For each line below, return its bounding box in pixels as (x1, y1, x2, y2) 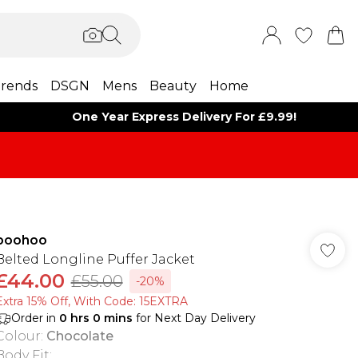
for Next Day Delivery (132, 311, 256, 325)
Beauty (149, 78, 197, 93)
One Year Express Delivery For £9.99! (72, 109, 297, 124)
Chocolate (46, 328, 113, 344)
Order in (10, 311, 59, 325)
